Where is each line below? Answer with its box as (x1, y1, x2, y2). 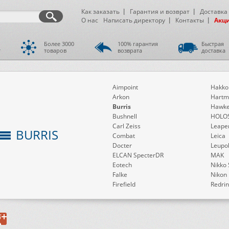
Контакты (175, 16, 204, 25)
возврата (118, 47, 142, 54)
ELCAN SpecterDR (112, 151, 164, 159)
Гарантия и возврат (130, 7, 190, 16)
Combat (112, 131, 135, 140)
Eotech (112, 161, 132, 169)
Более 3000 (44, 40, 74, 48)
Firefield (112, 180, 135, 189)
